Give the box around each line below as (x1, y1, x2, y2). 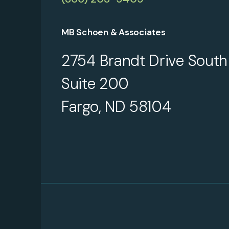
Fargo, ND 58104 (61, 97, 171, 117)
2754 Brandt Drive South (61, 51, 228, 71)
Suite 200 (61, 74, 129, 94)
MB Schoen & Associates (61, 27, 166, 38)
